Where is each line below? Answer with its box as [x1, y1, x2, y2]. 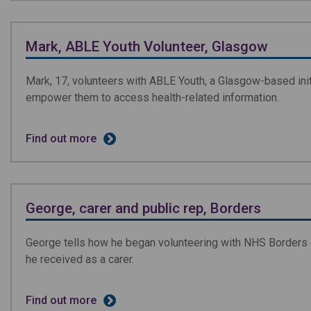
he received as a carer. [26, 252, 134, 266]
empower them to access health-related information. [26, 90, 279, 104]
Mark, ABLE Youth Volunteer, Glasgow [26, 37, 267, 55]
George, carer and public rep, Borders [26, 199, 261, 217]
